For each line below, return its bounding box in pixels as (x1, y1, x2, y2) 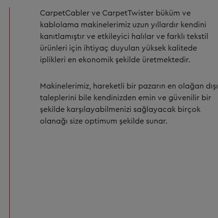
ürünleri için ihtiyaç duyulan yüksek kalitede (40, 44, 197, 52)
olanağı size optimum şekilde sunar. (40, 117, 167, 125)
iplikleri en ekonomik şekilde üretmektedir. (40, 56, 190, 64)
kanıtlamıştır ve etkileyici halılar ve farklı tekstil (40, 33, 208, 40)
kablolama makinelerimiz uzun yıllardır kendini (40, 21, 206, 29)
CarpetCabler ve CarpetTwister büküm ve (40, 9, 191, 17)
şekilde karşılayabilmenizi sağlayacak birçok (40, 106, 200, 113)
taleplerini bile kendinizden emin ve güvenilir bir (40, 94, 211, 102)
